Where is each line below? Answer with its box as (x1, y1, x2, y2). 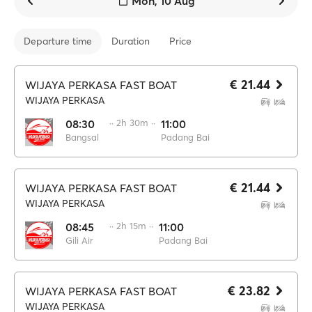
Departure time (24, 35, 92, 47)
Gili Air (65, 235, 93, 246)
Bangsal (65, 132, 99, 143)
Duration (111, 35, 150, 47)
